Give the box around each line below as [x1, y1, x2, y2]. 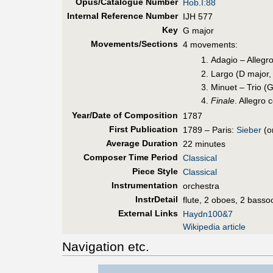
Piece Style [132, 166, 178, 176]
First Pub [108, 124, 147, 134]
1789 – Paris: [183, 124, 236, 135]
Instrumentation [111, 180, 178, 190]
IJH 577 [183, 11, 213, 21]
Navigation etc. [62, 239, 149, 254]
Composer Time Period [83, 152, 178, 162]
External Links [118, 208, 178, 218]
